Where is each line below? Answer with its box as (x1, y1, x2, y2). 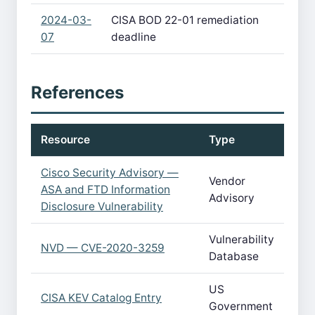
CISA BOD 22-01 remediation (111, 13, 259, 27)
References (31, 82, 124, 103)
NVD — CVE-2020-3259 (41, 241, 165, 255)
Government (209, 300, 273, 313)
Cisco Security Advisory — (41, 166, 179, 179)
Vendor (209, 174, 245, 188)
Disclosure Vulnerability (41, 200, 163, 213)
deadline (111, 30, 156, 44)
